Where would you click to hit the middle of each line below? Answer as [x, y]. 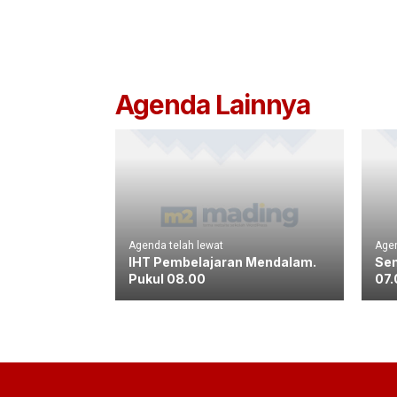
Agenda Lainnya [213, 104]
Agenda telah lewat [176, 245]
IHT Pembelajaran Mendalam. [222, 261]
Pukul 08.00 [167, 278]
